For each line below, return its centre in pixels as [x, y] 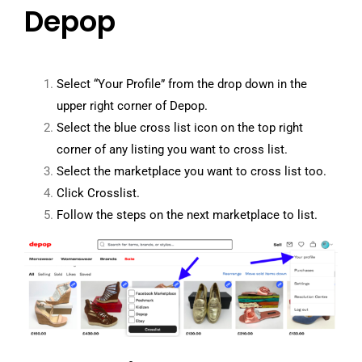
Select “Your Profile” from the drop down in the [181, 84]
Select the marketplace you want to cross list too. [191, 172]
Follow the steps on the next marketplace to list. [188, 215]
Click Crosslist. [99, 194]
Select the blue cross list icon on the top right [179, 128]
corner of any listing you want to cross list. [173, 150]
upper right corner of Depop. [132, 106]
